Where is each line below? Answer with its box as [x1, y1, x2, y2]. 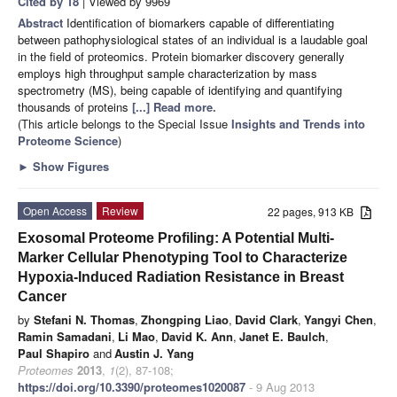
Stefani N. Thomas [34, 310, 135, 328]
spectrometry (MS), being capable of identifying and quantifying [18, 81, 342, 98]
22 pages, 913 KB [268, 203, 362, 219]
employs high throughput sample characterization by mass [18, 64, 317, 82]
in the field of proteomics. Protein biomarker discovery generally [18, 47, 345, 65]
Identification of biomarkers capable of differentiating [66, 13, 334, 31]
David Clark [235, 310, 298, 328]
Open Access [23, 202, 87, 218]
